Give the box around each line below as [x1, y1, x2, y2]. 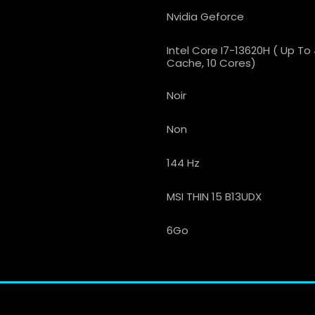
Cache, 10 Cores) [166, 55, 256, 70]
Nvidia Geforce [166, 8, 244, 24]
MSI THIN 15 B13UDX [166, 188, 262, 204]
